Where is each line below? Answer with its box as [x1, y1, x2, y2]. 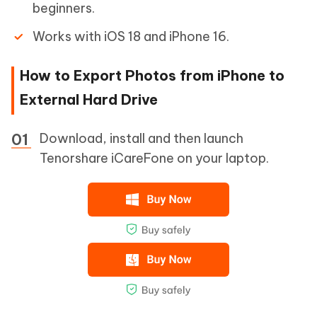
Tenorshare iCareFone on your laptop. [40, 150, 269, 166]
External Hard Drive [20, 91, 158, 108]
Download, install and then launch [40, 130, 243, 146]
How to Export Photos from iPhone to [20, 67, 284, 84]
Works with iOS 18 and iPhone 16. [33, 28, 229, 45]
